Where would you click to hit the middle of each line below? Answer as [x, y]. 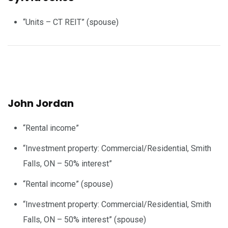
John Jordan [41, 103]
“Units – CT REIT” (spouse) [71, 22]
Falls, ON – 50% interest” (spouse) [84, 219]
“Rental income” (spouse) [68, 184]
